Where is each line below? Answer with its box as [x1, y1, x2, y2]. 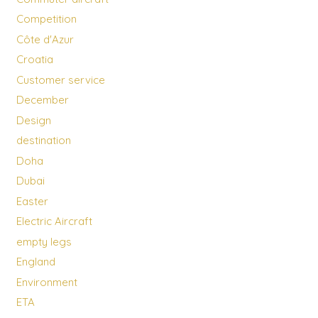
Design [16, 113, 51, 127]
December [16, 93, 69, 107]
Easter [16, 194, 48, 208]
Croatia [16, 53, 53, 67]
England [16, 255, 55, 269]
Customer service [16, 72, 105, 87]
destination [16, 133, 71, 148]
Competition [16, 12, 77, 26]
